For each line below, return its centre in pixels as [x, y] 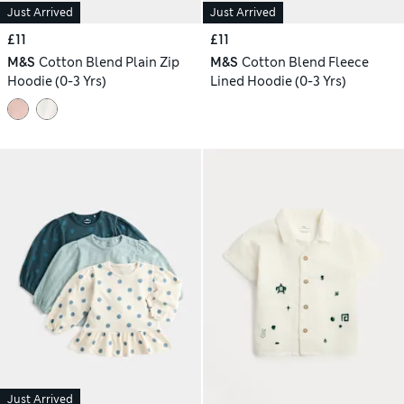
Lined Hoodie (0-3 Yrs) [278, 82]
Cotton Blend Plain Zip [109, 63]
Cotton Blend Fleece [305, 63]
